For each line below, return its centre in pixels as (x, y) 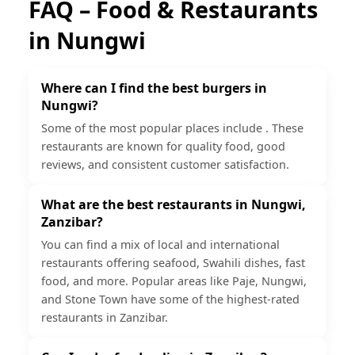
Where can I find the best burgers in (154, 88)
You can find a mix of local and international (160, 244)
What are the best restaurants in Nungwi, (174, 204)
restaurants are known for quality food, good (163, 146)
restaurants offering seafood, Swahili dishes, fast (173, 262)
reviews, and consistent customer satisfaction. (165, 164)
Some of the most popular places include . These (172, 128)
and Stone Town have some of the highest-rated (170, 299)
